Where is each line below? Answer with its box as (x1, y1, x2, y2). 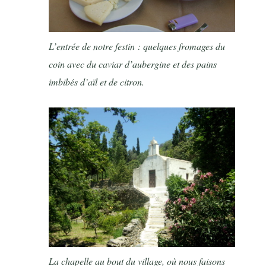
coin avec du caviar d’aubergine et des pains (49, 58, 217, 71)
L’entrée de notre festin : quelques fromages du (49, 40, 226, 53)
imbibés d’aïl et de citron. (49, 75, 145, 88)
